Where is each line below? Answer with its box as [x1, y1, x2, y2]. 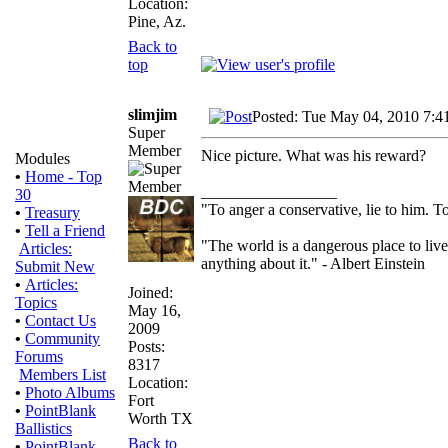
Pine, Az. [128, 12, 186, 30]
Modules [15, 150, 70, 167]
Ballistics [15, 420, 72, 437]
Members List [19, 366, 106, 383]
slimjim [128, 105, 177, 123]
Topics [15, 294, 57, 311]
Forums [15, 348, 63, 365]
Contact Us [25, 312, 96, 329]
